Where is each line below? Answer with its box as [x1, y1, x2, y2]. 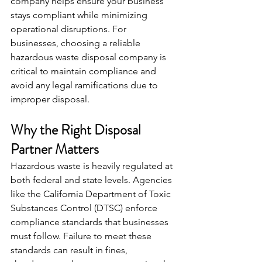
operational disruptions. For [11, 23, 129, 35]
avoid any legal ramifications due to [11, 79, 160, 91]
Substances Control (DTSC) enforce [11, 202, 160, 213]
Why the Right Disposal [11, 119, 144, 140]
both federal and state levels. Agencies [11, 174, 174, 185]
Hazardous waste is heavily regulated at [11, 160, 175, 171]
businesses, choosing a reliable [11, 37, 143, 49]
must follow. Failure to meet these [11, 230, 154, 242]
